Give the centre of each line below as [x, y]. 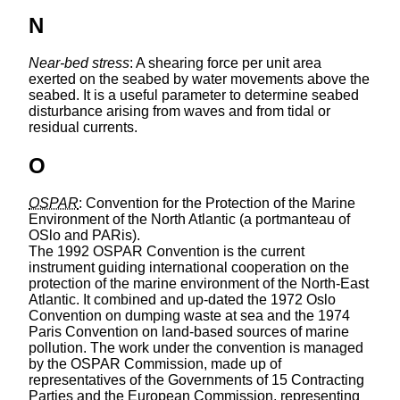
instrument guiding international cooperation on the [189, 268]
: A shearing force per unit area [225, 63]
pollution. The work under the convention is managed [196, 348]
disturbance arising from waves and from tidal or [179, 112]
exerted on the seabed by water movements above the [199, 79]
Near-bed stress [79, 63]
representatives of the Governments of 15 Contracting [196, 380]
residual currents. [83, 128]
